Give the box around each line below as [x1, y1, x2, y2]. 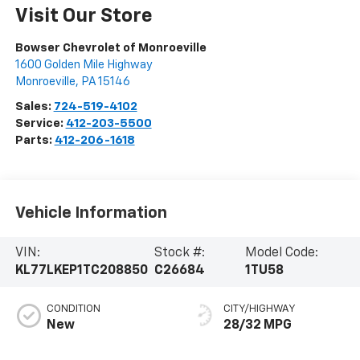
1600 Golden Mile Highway [14, 58, 153, 71]
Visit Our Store [14, 6, 153, 26]
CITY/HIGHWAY [223, 303, 296, 314]
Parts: [14, 133, 55, 146]
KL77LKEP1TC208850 [14, 264, 148, 277]
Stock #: [154, 246, 206, 260]
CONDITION [46, 303, 100, 314]
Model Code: [245, 246, 319, 260]
